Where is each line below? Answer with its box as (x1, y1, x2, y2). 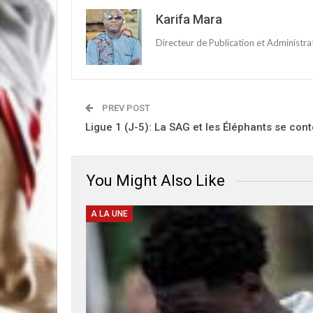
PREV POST (100, 103, 150, 114)
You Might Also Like (86, 172, 225, 190)
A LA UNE (91, 208, 128, 219)
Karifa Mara (156, 12, 222, 27)
